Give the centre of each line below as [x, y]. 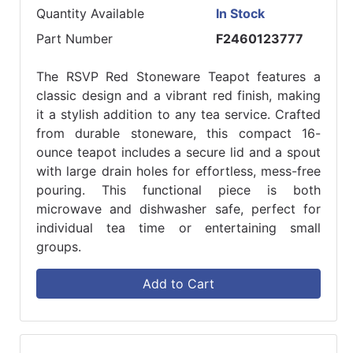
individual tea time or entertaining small [178, 228]
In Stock [241, 14]
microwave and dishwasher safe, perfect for [178, 209]
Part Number [74, 39]
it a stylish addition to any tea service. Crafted [178, 115]
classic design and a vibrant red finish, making [178, 96]
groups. [59, 247]
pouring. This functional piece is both [178, 190]
